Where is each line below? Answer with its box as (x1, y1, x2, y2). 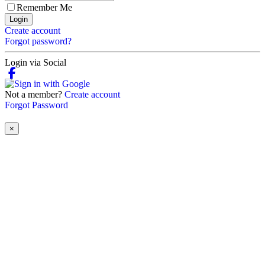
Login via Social (5, 57, 66, 68)
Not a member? (5, 89, 64, 100)
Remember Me (17, 2, 72, 13)
